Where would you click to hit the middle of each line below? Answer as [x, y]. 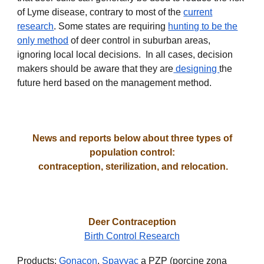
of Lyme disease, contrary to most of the [100, 12]
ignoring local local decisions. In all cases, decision [125, 54]
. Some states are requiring [111, 26]
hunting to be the [203, 26]
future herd [40, 82]
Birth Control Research [132, 236]
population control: [132, 152]
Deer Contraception [132, 222]
